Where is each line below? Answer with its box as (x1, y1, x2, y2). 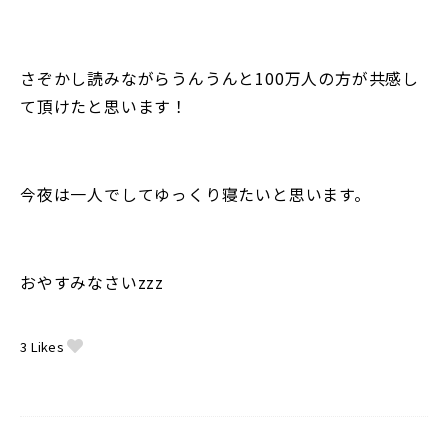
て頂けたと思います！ (20, 93, 189, 118)
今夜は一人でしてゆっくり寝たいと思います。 (20, 181, 371, 206)
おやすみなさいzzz (20, 269, 164, 294)
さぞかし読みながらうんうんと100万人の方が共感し (20, 65, 419, 90)
